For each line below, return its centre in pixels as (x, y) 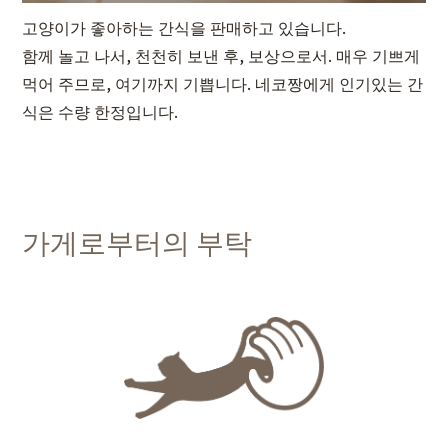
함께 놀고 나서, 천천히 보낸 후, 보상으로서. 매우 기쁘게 (221, 55)
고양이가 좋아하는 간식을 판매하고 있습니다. (184, 27)
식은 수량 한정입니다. (100, 111)
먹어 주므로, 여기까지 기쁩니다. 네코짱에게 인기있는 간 (223, 83)
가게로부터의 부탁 (137, 241)
